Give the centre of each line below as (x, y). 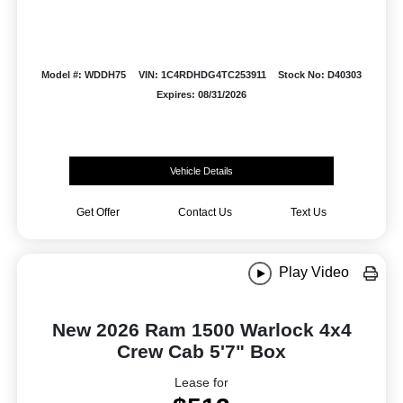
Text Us (308, 213)
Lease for (201, 382)
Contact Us (205, 213)
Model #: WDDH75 (84, 75)
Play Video (312, 273)
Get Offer (98, 213)
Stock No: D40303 (319, 75)
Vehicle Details (201, 171)
